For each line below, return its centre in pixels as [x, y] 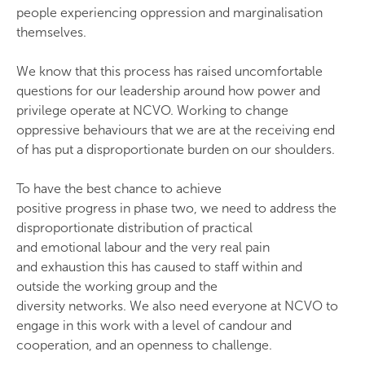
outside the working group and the [117, 286]
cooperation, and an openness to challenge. [144, 345]
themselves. [51, 32]
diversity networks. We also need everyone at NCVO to [177, 306]
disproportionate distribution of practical [134, 228]
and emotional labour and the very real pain [143, 247]
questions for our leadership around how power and [168, 91]
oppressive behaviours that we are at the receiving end [176, 130]
